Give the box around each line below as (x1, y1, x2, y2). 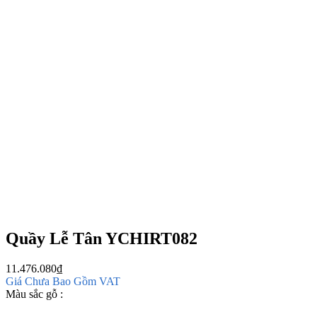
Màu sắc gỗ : (6, 287, 63, 300)
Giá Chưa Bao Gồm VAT (6, 275, 120, 287)
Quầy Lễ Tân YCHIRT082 (6, 229, 197, 248)
